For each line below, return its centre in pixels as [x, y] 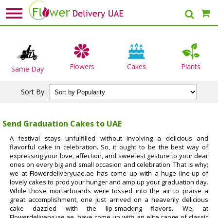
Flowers [82, 66]
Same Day [27, 69]
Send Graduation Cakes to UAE [62, 123]
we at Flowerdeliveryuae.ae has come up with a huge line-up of [109, 173]
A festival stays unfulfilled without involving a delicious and [109, 138]
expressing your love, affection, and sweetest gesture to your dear [109, 156]
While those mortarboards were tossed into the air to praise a [109, 191]
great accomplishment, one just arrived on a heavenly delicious [109, 200]
